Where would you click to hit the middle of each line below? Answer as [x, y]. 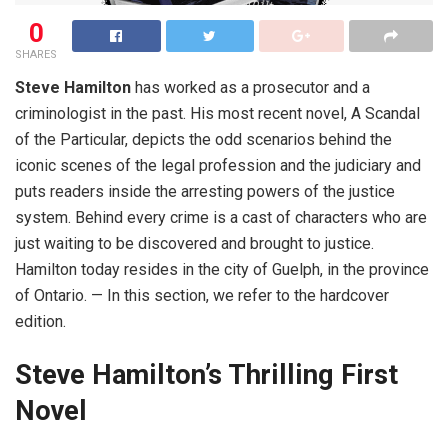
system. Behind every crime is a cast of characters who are [221, 217]
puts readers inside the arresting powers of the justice [205, 191]
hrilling [293, 375]
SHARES [36, 54]
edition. [40, 321]
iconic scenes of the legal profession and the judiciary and [218, 165]
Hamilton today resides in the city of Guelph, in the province [222, 269]
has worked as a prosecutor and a [250, 87]
